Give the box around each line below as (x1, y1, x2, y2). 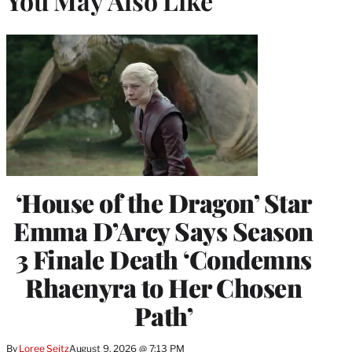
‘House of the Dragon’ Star (15, 185, 312, 219)
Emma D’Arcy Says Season (13, 213, 313, 247)
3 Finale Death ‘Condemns (15, 241, 312, 276)
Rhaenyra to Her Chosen (25, 269, 302, 304)
